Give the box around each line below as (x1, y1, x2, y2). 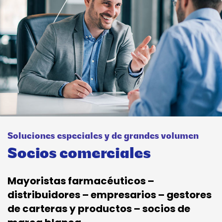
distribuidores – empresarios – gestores (7, 188, 212, 202)
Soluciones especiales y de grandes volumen (7, 132, 199, 142)
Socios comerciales (7, 147, 151, 163)
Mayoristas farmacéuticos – (7, 174, 154, 188)
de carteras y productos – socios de (7, 202, 190, 216)
